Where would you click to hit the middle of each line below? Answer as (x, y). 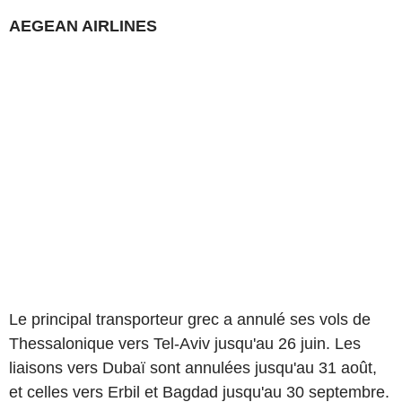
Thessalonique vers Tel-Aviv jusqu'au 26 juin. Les (185, 343)
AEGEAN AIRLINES (83, 26)
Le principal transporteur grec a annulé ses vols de (190, 319)
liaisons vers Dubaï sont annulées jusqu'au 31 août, (193, 367)
